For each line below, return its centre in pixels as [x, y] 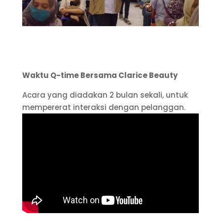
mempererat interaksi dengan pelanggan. [104, 107]
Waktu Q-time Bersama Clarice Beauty [100, 75]
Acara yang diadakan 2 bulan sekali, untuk [105, 95]
